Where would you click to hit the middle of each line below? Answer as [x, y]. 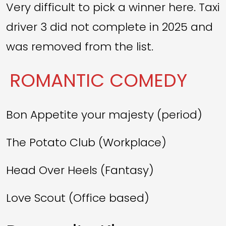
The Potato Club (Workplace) [86, 142]
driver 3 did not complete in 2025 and [109, 27]
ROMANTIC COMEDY [99, 80]
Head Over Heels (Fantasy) [80, 170]
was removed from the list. [80, 46]
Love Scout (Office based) [78, 198]
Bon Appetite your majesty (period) [104, 115]
